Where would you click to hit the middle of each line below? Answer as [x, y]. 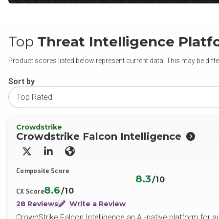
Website [87, 155]
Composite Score [43, 171]
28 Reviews [37, 204]
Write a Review [97, 204]
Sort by [22, 81]
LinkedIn [66, 155]
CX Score [30, 192]
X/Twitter [45, 155]
